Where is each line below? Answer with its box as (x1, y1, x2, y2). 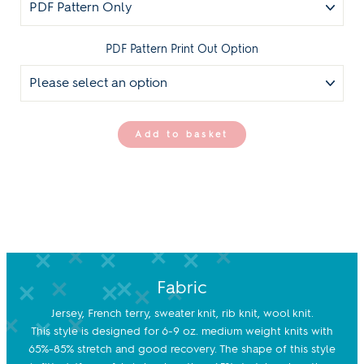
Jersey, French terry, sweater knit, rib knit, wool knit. (50, 305, 314, 319)
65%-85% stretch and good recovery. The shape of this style (28, 341, 336, 355)
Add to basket (135, 128, 229, 140)
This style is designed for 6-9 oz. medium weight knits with (31, 323, 333, 337)
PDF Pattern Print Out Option (106, 41, 258, 56)
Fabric (157, 275, 207, 297)
